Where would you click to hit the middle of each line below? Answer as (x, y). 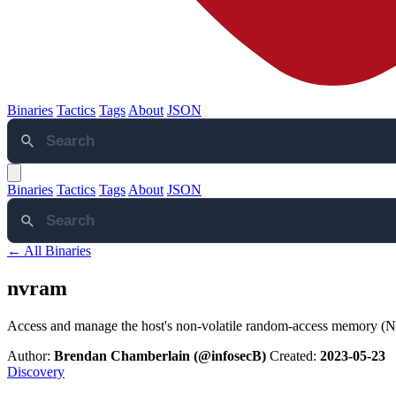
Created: (295, 356)
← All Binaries (49, 251)
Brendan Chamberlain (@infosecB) (160, 356)
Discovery (36, 372)
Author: (30, 356)
